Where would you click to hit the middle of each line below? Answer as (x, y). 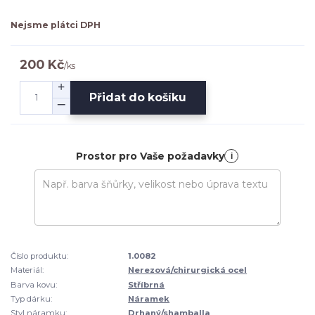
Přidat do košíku (138, 98)
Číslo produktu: (39, 256)
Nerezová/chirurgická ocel (188, 270)
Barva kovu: (34, 284)
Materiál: (27, 270)
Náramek (149, 298)
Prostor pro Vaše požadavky (150, 156)
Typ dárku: (31, 298)
